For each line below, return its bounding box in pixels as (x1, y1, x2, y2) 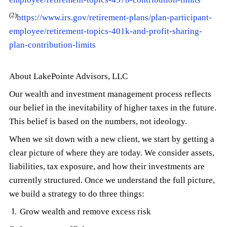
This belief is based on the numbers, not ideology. (9, 117, 187, 127)
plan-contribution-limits (9, 40, 96, 50)
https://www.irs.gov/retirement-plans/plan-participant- (17, 13, 212, 23)
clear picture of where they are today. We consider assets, (9, 148, 215, 158)
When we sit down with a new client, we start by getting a (9, 134, 215, 144)
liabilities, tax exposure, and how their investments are (9, 162, 205, 172)
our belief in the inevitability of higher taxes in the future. (9, 103, 217, 113)
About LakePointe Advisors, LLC (9, 71, 128, 82)
